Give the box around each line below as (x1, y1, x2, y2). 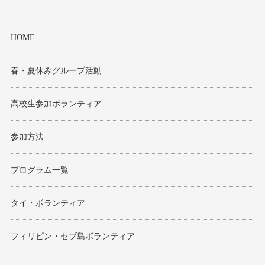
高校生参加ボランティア (11, 99, 102, 108)
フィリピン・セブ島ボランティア (11, 232, 135, 241)
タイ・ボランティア (11, 199, 85, 208)
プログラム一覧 (11, 166, 69, 174)
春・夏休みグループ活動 (11, 66, 102, 75)
